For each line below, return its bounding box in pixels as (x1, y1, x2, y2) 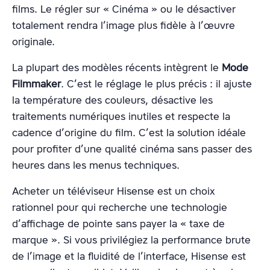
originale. (12, 34, 55, 48)
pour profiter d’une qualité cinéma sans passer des (12, 142, 252, 155)
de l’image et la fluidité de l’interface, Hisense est (12, 249, 246, 263)
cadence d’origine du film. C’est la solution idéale (12, 125, 246, 139)
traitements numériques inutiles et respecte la (12, 109, 230, 123)
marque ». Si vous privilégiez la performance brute (12, 233, 251, 246)
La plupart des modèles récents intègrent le (12, 60, 222, 74)
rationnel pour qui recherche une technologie (12, 200, 227, 214)
